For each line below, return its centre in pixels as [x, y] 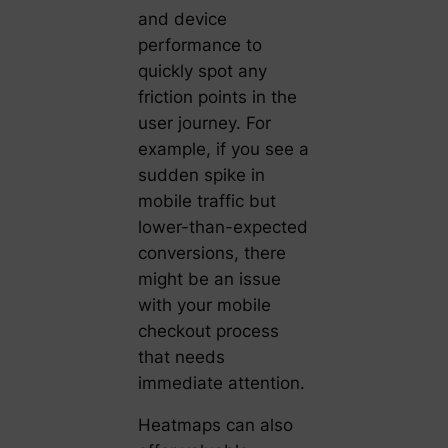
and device [182, 18]
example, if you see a [223, 148]
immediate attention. [221, 382]
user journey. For [204, 122]
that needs [181, 356]
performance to [199, 44]
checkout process [208, 330]
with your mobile [204, 304]
